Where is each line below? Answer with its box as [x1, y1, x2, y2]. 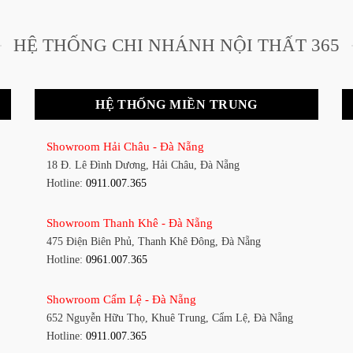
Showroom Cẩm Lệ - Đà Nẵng [46, 292, 196, 306]
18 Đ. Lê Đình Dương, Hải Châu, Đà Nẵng [46, 158, 240, 171]
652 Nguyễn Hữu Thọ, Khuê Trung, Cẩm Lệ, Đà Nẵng [46, 311, 293, 324]
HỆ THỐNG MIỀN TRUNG [95, 98, 258, 112]
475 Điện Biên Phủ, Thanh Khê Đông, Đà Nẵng [46, 235, 261, 247]
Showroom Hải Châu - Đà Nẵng [46, 139, 204, 153]
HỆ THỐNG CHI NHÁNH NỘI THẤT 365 [13, 35, 340, 56]
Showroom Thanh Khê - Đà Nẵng [46, 215, 213, 229]
